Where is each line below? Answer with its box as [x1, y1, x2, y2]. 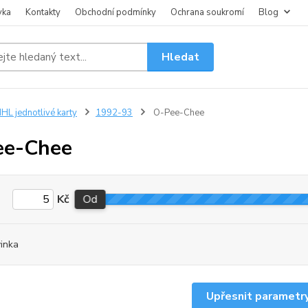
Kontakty [25, 6, 60, 19]
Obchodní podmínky [75, 6, 156, 19]
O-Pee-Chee [151, 107, 204, 119]
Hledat [162, 49, 200, 65]
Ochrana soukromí [170, 6, 244, 19]
